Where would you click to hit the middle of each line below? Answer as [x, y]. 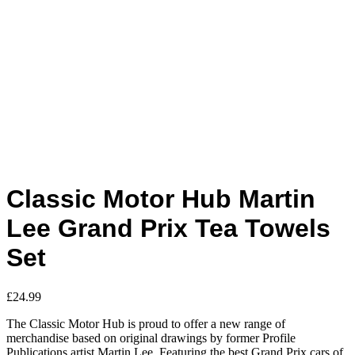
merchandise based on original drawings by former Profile [151, 338]
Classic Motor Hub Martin [161, 199]
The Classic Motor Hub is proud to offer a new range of [146, 323]
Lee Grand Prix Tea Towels [168, 229]
